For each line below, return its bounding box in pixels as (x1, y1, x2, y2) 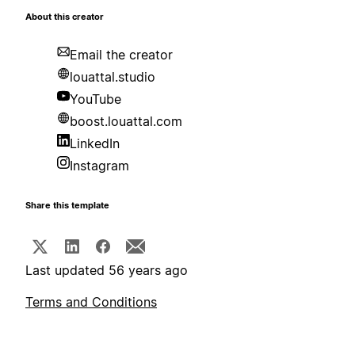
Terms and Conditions (25, 294, 157, 311)
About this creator (25, 12, 104, 23)
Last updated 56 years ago (25, 262, 188, 279)
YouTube (70, 91, 121, 108)
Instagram (70, 158, 129, 174)
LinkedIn (70, 136, 120, 152)
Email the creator (70, 47, 173, 63)
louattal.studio (70, 69, 155, 86)
